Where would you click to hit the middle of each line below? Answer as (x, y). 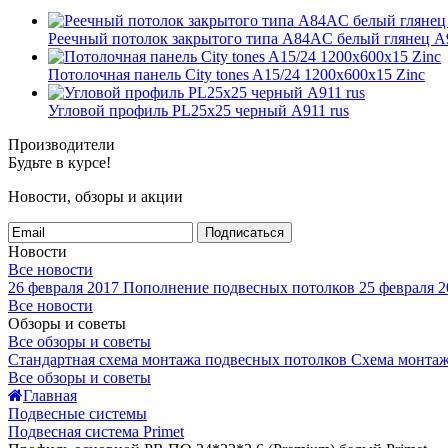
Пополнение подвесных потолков (239, 287)
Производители (61, 144)
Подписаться (244, 232)
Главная (50, 395)
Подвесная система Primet (96, 431)
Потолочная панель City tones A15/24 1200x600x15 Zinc (236, 74)
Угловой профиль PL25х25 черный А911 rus (198, 110)
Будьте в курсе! (59, 162)
